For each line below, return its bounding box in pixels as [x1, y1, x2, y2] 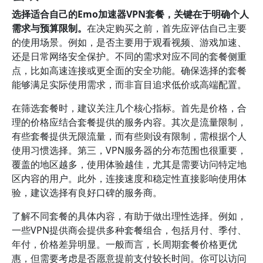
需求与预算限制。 [12, 22, 87, 35]
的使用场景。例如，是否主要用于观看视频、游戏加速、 [12, 36, 247, 49]
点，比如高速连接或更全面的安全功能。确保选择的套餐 [12, 64, 247, 77]
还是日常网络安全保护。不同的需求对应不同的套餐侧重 [12, 50, 247, 63]
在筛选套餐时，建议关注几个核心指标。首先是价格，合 [12, 102, 247, 114]
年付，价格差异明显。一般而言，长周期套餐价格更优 [12, 238, 237, 251]
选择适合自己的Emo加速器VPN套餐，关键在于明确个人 [12, 8, 249, 21]
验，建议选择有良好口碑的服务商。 [12, 186, 162, 199]
